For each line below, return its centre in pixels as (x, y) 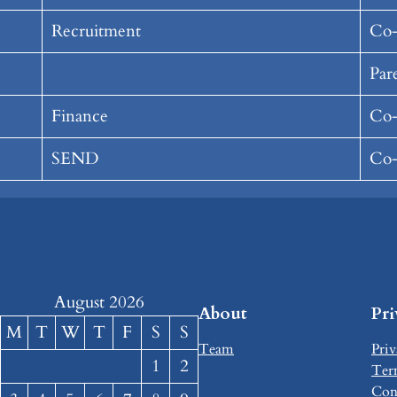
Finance (79, 117)
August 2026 (99, 303)
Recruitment (96, 31)
